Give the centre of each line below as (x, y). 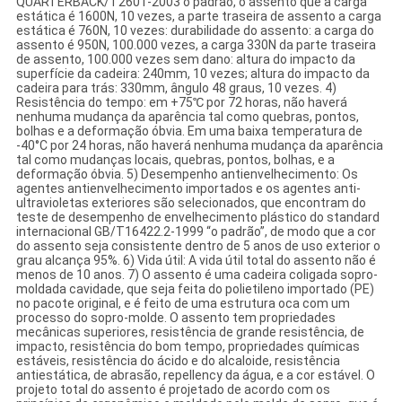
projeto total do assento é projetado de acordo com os (173, 390)
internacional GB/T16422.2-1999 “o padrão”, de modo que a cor (196, 232)
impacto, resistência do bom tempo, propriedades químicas (188, 347)
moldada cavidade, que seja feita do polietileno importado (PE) (195, 289)
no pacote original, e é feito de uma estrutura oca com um (183, 304)
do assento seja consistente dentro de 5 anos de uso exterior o (198, 246)
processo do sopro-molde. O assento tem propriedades (175, 318)
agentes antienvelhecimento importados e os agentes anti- (188, 189)
